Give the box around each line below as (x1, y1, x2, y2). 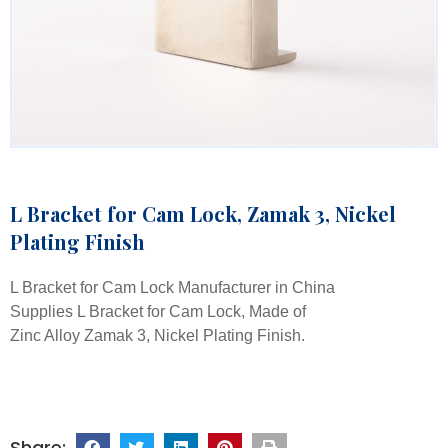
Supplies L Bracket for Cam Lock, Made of (10, 303, 306, 321)
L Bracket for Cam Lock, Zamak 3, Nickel (10, 200, 396, 228)
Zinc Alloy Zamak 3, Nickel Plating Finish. (10, 327, 305, 345)
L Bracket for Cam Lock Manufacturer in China (10, 279, 335, 297)
